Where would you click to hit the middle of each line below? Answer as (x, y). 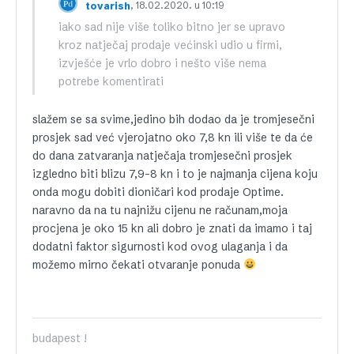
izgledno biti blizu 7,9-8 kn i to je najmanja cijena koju (175, 174)
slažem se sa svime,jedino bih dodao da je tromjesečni (173, 119)
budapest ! (60, 338)
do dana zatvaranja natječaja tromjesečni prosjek (162, 156)
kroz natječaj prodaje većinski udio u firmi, (170, 45)
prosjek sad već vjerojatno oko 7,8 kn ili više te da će (173, 137)
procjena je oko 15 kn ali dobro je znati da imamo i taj (172, 228)
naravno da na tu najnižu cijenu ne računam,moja (160, 210)
